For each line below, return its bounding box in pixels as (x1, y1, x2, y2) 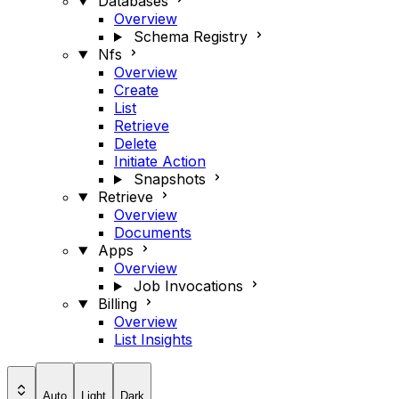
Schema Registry (133, 28, 248, 45)
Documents (114, 224, 191, 241)
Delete (114, 134, 157, 152)
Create (114, 81, 159, 99)
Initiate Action (114, 152, 206, 170)
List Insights (114, 330, 192, 348)
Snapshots (133, 170, 206, 188)
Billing (97, 295, 137, 313)
